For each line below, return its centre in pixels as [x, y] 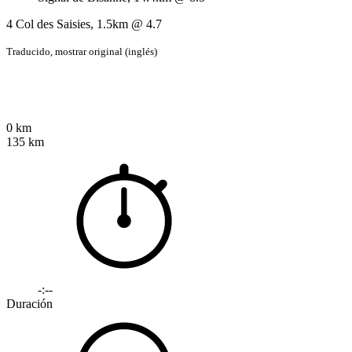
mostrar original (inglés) [106, 51]
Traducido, [31, 51]
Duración [29, 303]
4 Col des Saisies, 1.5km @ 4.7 [84, 24]
